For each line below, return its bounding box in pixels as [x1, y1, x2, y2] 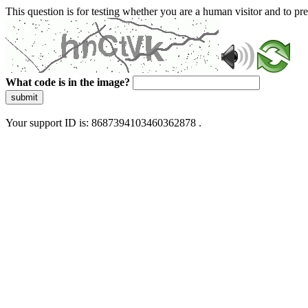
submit [11, 92, 38, 102]
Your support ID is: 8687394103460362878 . [5, 117, 201, 129]
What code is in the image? [5, 76, 130, 88]
